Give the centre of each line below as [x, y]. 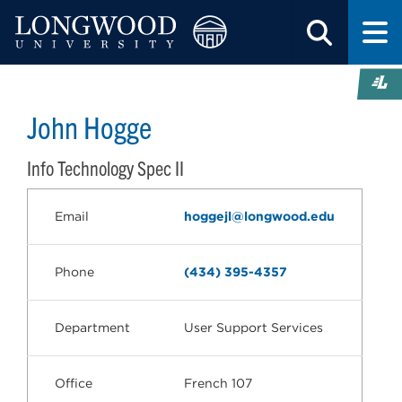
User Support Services [253, 328]
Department [92, 328]
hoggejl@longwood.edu [259, 216]
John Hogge [89, 126]
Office [74, 383]
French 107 [218, 383]
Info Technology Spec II [105, 167]
